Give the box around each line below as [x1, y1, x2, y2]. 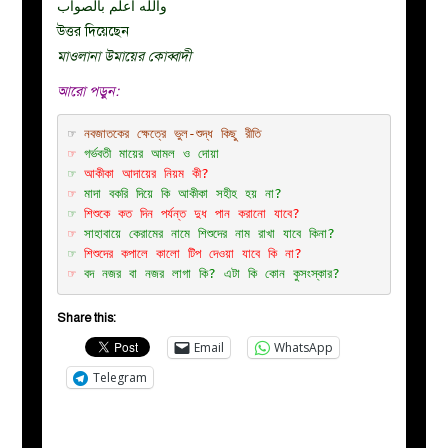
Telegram [93, 368, 148, 386]
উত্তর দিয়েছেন [57, 22, 130, 40]
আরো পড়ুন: [57, 82, 120, 100]
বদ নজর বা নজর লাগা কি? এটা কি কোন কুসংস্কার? [83, 266, 340, 281]
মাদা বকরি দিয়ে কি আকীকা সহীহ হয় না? [83, 186, 282, 201]
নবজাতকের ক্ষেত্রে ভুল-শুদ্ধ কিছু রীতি [83, 126, 261, 141]
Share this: [57, 310, 117, 325]
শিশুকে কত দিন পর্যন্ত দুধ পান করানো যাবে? [83, 206, 300, 221]
